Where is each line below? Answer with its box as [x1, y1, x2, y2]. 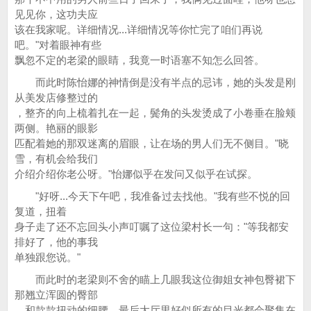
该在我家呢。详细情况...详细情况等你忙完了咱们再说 [15, 24, 262, 35]
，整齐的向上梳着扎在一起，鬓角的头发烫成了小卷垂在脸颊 [15, 107, 296, 119]
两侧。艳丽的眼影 [15, 122, 98, 134]
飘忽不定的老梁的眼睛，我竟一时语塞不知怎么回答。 [15, 54, 264, 66]
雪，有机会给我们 [15, 153, 98, 165]
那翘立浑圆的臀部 [15, 289, 98, 301]
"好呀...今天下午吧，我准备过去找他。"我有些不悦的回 [15, 190, 290, 202]
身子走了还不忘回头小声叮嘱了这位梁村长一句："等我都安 [15, 221, 289, 233]
